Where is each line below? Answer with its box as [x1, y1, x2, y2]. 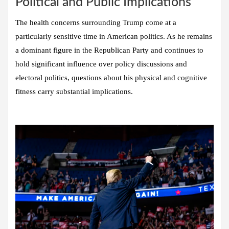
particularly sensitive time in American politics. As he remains [15, 32, 212, 41]
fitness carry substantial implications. [15, 87, 133, 96]
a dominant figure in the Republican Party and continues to [15, 46, 203, 55]
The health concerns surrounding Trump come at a [15, 18, 176, 27]
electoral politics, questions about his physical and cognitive [15, 74, 207, 82]
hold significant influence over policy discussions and [15, 60, 187, 68]
